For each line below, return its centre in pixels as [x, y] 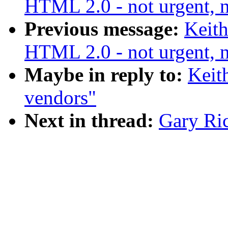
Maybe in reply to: [104, 75]
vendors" [60, 98]
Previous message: [102, 29]
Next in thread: [89, 121]
